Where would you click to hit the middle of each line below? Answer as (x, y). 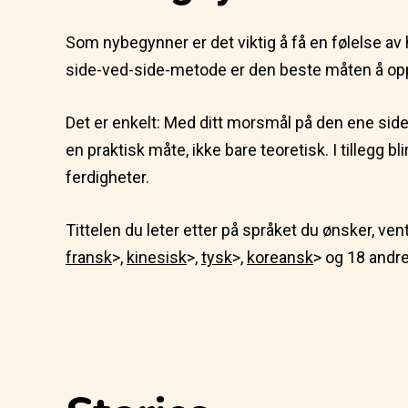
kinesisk (157, 257)
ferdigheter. (107, 177)
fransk (89, 257)
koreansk (280, 257)
